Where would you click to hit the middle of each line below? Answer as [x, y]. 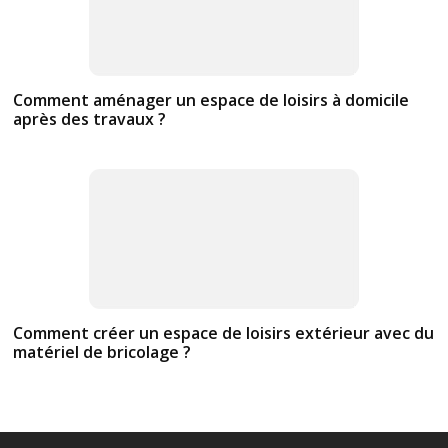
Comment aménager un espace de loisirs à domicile [211, 100]
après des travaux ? [90, 119]
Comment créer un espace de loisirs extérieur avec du [224, 333]
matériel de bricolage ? [102, 352]
